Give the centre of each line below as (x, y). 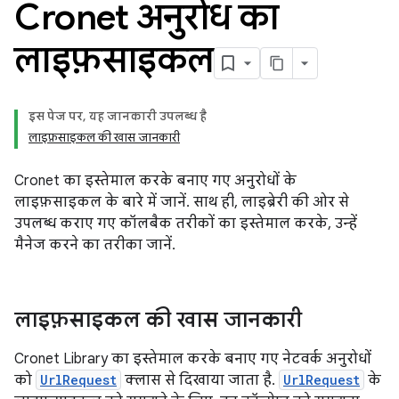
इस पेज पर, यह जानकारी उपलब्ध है (118, 116)
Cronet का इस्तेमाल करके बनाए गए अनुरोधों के (155, 181)
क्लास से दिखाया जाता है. (200, 380)
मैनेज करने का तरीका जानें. (95, 245)
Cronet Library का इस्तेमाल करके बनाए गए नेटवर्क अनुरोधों (193, 359)
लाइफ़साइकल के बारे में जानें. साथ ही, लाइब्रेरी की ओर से (182, 202)
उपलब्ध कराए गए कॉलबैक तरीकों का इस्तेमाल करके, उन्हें (186, 224)
